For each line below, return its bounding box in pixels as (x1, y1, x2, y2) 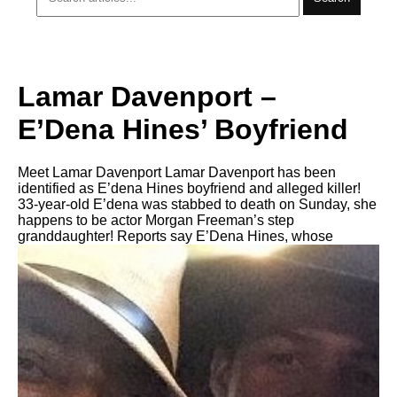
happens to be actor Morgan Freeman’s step (18, 213, 294, 228)
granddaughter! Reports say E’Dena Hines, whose (18, 229, 333, 244)
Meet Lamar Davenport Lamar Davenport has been (18, 165, 336, 180)
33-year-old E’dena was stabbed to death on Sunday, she (18, 197, 377, 212)
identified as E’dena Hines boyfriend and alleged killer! (18, 181, 361, 196)
